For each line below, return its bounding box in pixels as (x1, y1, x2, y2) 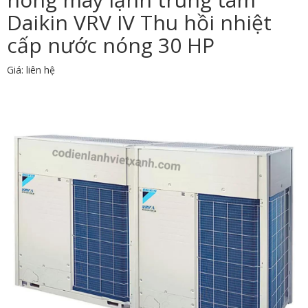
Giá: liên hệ (7, 63, 55, 77)
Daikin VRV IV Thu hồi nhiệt (7, 8, 272, 37)
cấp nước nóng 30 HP (7, 31, 214, 60)
